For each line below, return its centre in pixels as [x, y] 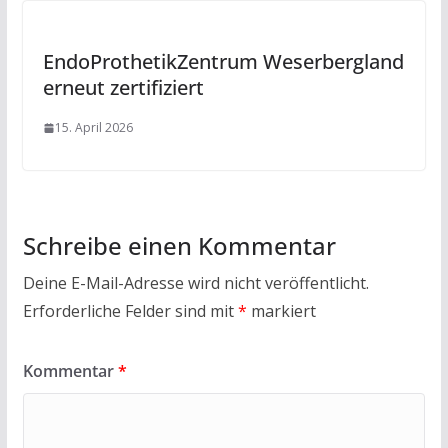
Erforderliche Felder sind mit [130, 311]
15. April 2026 [93, 128]
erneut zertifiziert [123, 88]
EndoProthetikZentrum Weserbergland [223, 62]
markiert [281, 311]
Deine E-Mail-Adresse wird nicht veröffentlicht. [195, 283]
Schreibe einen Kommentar [179, 246]
